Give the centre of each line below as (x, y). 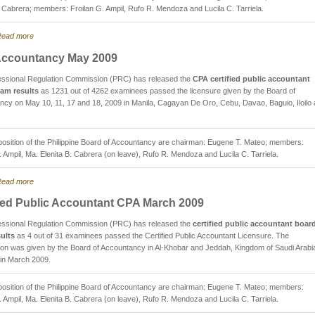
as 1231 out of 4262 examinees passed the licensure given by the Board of (167, 90)
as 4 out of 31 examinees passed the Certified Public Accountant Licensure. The (152, 236)
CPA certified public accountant (251, 78)
